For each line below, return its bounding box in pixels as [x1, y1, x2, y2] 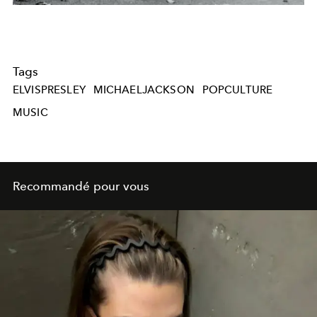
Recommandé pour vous [13, 179, 150, 194]
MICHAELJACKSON [93, 83, 195, 96]
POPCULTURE [202, 83, 273, 96]
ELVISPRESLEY [13, 83, 86, 96]
